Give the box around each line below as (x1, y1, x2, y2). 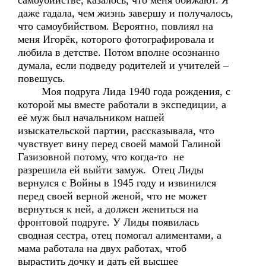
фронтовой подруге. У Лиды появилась (18, 216, 199, 228)
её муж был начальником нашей (18, 112, 164, 123)
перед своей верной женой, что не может (18, 190, 207, 202)
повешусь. (18, 72, 65, 84)
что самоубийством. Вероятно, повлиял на (18, 20, 213, 32)
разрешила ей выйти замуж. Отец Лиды (18, 164, 204, 176)
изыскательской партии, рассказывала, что (18, 125, 214, 137)
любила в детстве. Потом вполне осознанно (18, 46, 220, 58)
